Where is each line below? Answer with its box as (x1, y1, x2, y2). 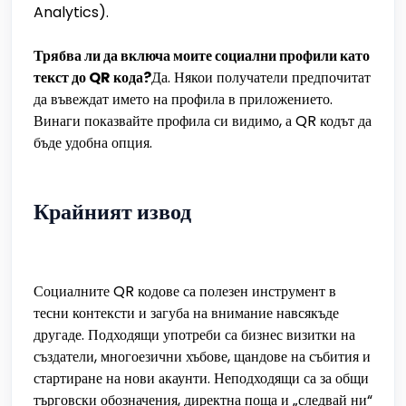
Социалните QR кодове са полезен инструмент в (34, 281, 336, 302)
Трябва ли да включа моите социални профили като (34, 45, 370, 66)
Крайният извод (34, 197, 191, 227)
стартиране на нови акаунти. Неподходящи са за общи (34, 368, 369, 389)
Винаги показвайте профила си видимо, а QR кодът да (34, 111, 372, 131)
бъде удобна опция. (34, 132, 152, 153)
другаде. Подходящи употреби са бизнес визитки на (34, 324, 355, 345)
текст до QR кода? (34, 67, 151, 88)
